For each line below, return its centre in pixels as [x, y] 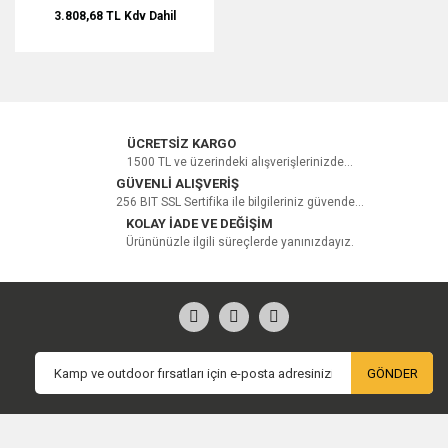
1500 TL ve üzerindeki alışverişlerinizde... [239, 161]
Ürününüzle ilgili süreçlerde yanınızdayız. [239, 241]
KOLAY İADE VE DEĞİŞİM [199, 223]
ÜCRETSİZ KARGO [181, 143]
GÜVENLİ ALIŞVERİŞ [177, 183]
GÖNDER [392, 373]
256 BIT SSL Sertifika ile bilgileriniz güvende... [239, 201]
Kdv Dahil [149, 16]
